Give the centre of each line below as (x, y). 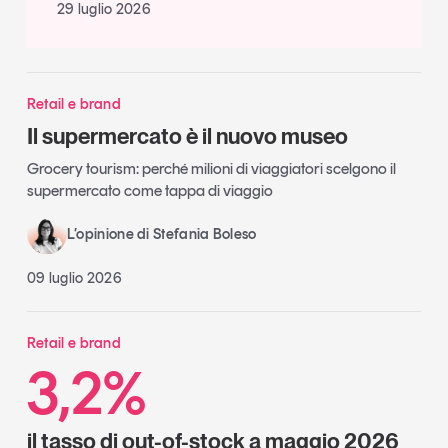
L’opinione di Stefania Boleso (161, 234)
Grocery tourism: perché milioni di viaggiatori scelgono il (211, 169)
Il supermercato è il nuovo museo (187, 135)
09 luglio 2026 (74, 278)
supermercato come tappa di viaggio (149, 191)
